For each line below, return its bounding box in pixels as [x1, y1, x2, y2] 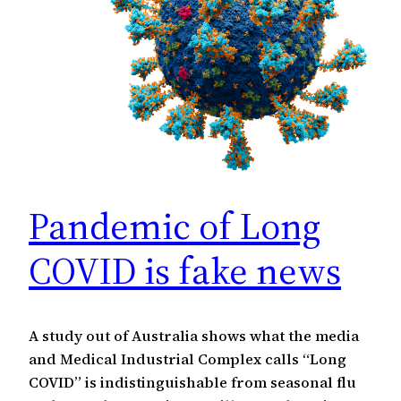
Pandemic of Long [29, 199, 320, 252]
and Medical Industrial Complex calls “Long [29, 348, 346, 369]
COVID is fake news [29, 243, 341, 296]
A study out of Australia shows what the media [29, 325, 359, 346]
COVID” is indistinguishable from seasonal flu [29, 371, 356, 392]
